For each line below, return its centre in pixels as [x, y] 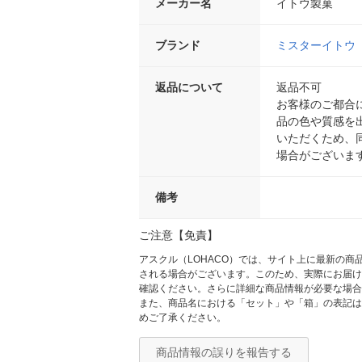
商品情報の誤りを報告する [224, 353]
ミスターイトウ [316, 46]
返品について [189, 88]
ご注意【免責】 [179, 236]
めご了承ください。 [183, 318]
